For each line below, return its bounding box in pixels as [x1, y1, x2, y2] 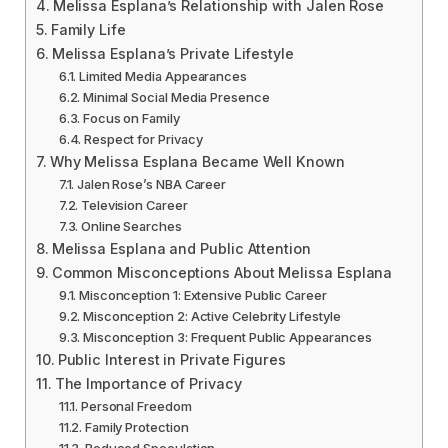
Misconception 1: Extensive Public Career [78, 287, 327, 304]
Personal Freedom [80, 398, 192, 415]
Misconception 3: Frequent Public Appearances [82, 329, 372, 346]
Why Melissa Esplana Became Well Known [49, 153, 345, 171]
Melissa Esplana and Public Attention [51, 240, 311, 258]
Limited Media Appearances [78, 68, 247, 85]
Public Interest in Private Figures [57, 351, 286, 369]
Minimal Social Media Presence [82, 89, 270, 106]
